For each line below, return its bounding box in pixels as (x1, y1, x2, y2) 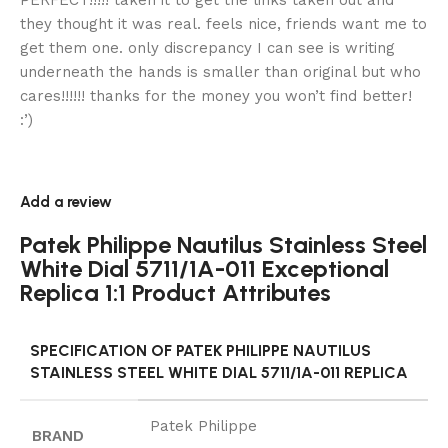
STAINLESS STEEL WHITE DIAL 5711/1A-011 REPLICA (30, 363, 408, 383)
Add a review (20, 193, 112, 212)
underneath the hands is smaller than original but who (20, 63, 421, 82)
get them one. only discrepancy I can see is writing (20, 39, 395, 58)
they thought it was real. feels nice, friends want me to (20, 15, 427, 34)
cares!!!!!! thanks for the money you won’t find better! (20, 87, 412, 106)
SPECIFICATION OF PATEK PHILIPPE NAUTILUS (30, 341, 371, 361)
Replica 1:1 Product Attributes (20, 278, 331, 308)
